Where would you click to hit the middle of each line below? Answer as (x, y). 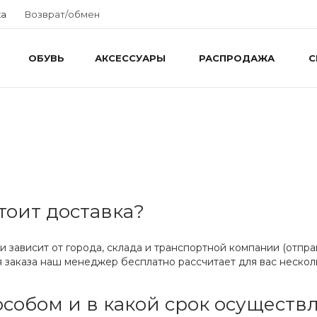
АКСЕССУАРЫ (130, 58)
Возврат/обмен (62, 14)
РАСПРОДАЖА (237, 58)
